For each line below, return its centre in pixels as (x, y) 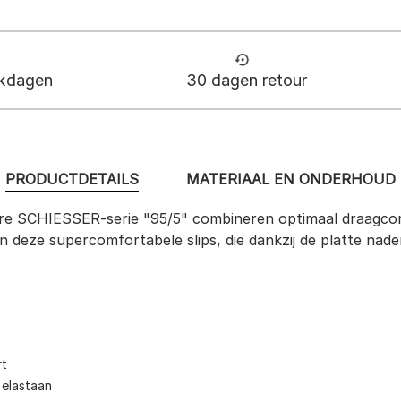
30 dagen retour (246, 81)
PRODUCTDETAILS (72, 179)
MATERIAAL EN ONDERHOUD (291, 179)
